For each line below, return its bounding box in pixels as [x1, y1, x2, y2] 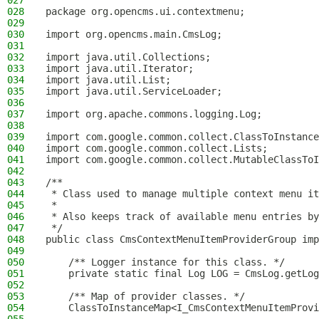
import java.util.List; [46, 74, 171, 85]
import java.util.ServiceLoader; [46, 85, 222, 97]
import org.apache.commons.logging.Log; [46, 108, 262, 120]
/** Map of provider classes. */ [46, 291, 245, 302]
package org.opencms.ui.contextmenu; [46, 6, 245, 17]
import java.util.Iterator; [46, 63, 194, 74]
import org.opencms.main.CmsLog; [46, 28, 222, 40]
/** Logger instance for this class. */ [46, 256, 285, 268]
